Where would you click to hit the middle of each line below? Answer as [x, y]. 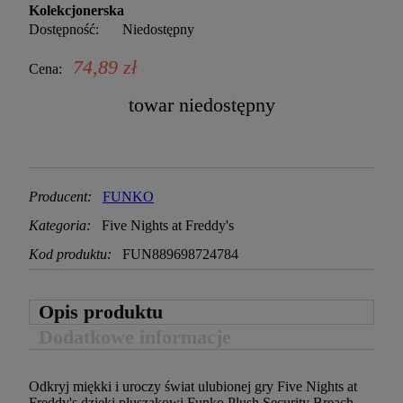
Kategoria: [60, 226]
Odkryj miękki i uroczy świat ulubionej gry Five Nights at [193, 387]
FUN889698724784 [180, 255]
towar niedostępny [201, 105]
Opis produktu [101, 312]
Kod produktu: [70, 255]
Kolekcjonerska [76, 11]
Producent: [62, 197]
